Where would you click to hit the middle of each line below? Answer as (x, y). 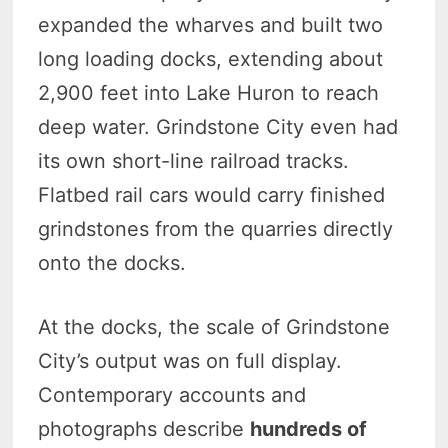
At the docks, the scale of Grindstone (214, 326)
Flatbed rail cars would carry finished (212, 194)
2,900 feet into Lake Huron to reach (209, 92)
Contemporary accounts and (172, 394)
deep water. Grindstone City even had (218, 126)
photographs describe (144, 428)
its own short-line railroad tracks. (194, 160)
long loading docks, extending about (211, 58)
